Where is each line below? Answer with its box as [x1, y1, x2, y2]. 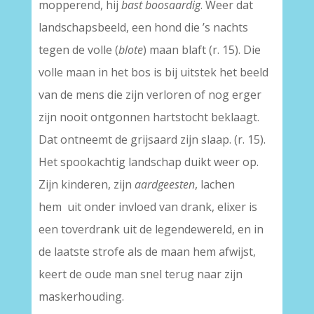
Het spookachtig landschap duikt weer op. [38, 154, 259, 170]
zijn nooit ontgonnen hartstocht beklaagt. [38, 109, 259, 125]
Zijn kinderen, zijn [38, 177, 135, 192]
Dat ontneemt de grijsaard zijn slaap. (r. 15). [38, 132, 266, 147]
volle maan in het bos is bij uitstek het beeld [38, 64, 268, 80]
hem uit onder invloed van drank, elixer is [38, 199, 257, 214]
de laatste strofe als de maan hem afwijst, [38, 244, 256, 259]
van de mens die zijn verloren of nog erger [38, 87, 261, 102]
